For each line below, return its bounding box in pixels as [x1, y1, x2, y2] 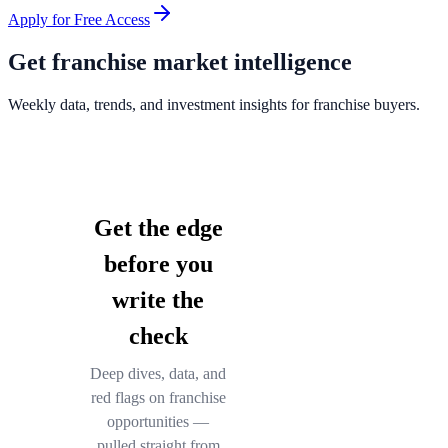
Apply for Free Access [8, 10, 150, 28]
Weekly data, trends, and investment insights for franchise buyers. [8, 95, 420, 113]
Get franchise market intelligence [8, 48, 352, 75]
